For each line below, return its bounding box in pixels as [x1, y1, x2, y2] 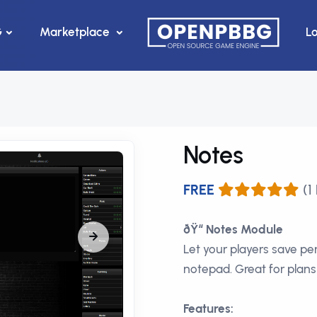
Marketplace [40, 24, 113, 39]
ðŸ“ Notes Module [183, 222, 283, 236]
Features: [183, 301, 234, 316]
